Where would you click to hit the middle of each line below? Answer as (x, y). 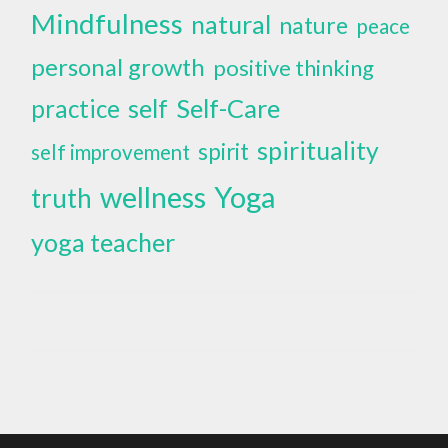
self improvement (111, 151)
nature (314, 24)
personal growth (118, 66)
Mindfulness (107, 23)
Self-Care (228, 107)
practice (76, 108)
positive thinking (294, 67)
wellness (153, 196)
